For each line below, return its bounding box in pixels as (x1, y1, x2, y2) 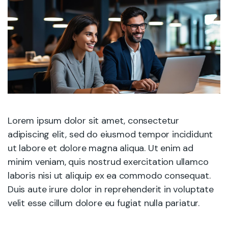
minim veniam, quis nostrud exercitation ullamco (8, 156, 209, 168)
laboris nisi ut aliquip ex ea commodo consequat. (8, 169, 211, 182)
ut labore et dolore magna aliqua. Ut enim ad (8, 142, 194, 154)
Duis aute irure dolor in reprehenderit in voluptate (8, 183, 214, 195)
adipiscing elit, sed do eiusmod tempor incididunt (8, 128, 213, 140)
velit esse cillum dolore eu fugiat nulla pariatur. (8, 197, 200, 209)
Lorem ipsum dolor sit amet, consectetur (8, 115, 179, 127)
